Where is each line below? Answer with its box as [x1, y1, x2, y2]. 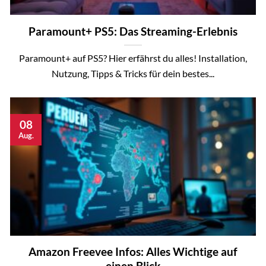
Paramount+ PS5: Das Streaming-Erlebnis [28, 24, 237, 38]
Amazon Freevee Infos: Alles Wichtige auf [28, 245, 237, 259]
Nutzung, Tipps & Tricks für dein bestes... [52, 67, 214, 79]
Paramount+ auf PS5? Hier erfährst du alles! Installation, [19, 52, 247, 64]
